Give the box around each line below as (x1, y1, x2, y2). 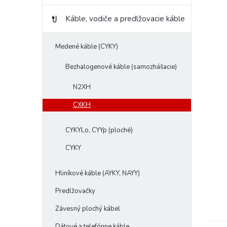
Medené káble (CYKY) (55, 42, 118, 52)
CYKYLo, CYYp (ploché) (65, 126, 133, 135)
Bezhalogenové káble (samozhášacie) (65, 62, 177, 72)
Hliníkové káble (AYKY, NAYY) (55, 169, 140, 178)
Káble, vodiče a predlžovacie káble (65, 14, 185, 24)
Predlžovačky (55, 186, 95, 196)
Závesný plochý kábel (55, 204, 120, 214)
